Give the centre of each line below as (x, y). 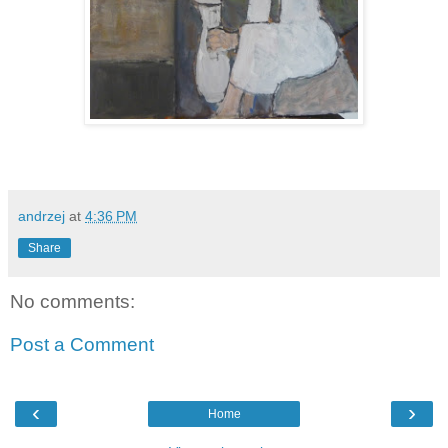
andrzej (41, 215)
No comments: (72, 301)
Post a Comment (82, 345)
